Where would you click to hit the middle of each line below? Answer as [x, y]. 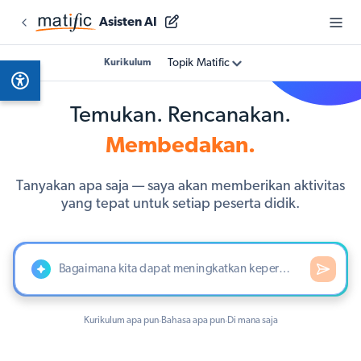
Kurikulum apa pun [121, 321]
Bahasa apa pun [193, 321]
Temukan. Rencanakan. [180, 116]
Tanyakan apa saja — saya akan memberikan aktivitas [180, 187]
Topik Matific [199, 63]
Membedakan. [180, 147]
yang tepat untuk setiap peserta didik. [180, 204]
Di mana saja [252, 321]
